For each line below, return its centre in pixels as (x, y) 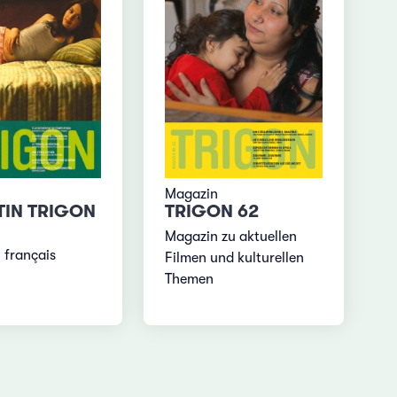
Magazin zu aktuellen (231, 236)
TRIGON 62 (212, 212)
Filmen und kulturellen (235, 257)
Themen (190, 279)
